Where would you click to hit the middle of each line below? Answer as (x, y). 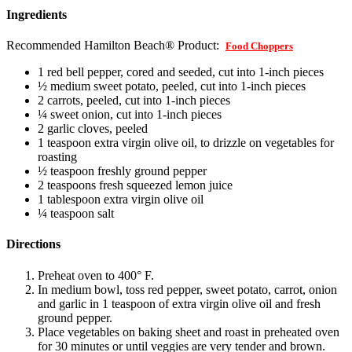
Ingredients (37, 14)
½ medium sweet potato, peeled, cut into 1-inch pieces (172, 86)
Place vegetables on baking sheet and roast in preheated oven (189, 332)
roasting (57, 157)
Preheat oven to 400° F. (96, 275)
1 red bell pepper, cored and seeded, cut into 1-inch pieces (181, 72)
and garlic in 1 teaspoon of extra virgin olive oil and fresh (179, 303)
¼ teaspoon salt (76, 214)
